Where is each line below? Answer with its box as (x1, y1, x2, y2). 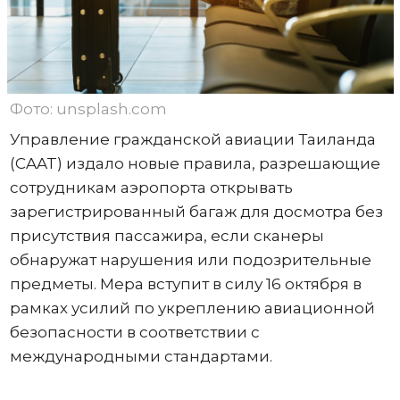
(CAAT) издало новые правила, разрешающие (9, 154, 380, 172)
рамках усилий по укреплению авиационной (9, 298, 375, 317)
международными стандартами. (9, 346, 272, 365)
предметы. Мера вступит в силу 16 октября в (9, 274, 362, 293)
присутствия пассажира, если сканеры (9, 226, 324, 245)
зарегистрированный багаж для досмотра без (9, 202, 383, 221)
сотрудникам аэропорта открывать (9, 178, 293, 196)
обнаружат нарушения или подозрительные (9, 250, 371, 269)
